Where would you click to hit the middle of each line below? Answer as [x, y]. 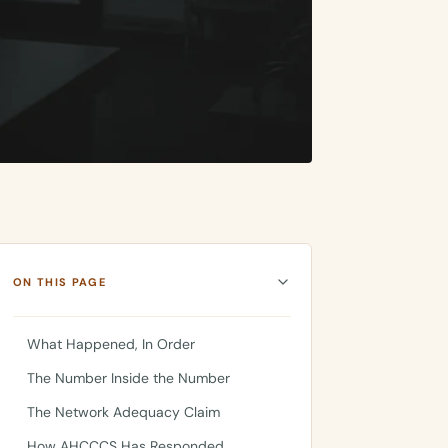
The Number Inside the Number [128, 378]
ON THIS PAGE [59, 281]
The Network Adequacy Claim [123, 412]
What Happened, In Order [111, 344]
